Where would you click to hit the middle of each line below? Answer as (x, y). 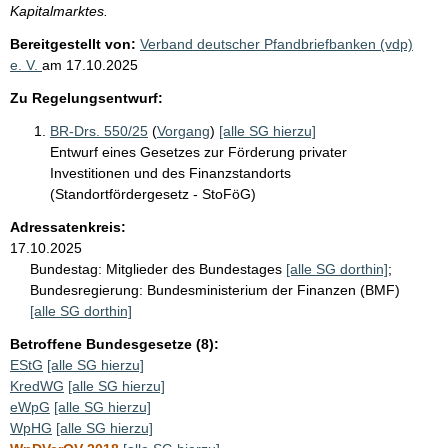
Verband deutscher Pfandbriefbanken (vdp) (276, 43)
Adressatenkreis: (68, 226)
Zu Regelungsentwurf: (86, 97)
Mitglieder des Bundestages (196, 268)
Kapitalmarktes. (59, 10)
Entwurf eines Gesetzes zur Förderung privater (198, 151)
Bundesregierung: (86, 289)
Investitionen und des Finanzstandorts (170, 172)
